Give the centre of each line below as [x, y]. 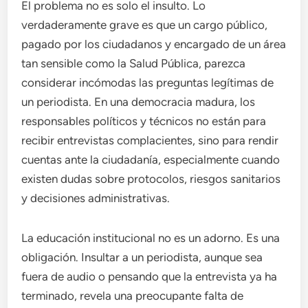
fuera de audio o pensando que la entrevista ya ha [150, 276]
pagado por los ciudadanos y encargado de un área [154, 44]
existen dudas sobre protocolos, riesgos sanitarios [151, 179]
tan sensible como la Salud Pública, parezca [134, 63]
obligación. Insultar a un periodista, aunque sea [142, 257]
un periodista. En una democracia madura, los [139, 102]
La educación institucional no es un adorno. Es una [151, 238]
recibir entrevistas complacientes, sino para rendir [150, 140]
